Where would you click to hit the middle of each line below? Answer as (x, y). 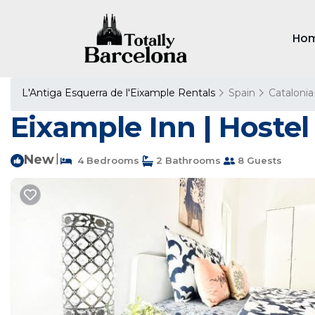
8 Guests (258, 160)
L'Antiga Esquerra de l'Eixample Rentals (120, 93)
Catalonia (291, 93)
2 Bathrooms (187, 160)
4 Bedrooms (105, 160)
